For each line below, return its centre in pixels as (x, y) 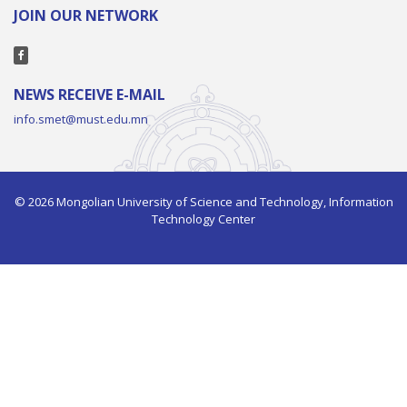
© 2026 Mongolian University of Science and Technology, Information (203, 201)
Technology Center (203, 218)
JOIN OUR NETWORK (86, 15)
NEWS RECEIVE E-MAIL (89, 94)
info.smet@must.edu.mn (81, 119)
